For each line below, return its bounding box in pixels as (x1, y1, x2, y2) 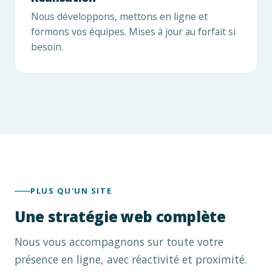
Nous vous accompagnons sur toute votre (15, 234, 223, 250)
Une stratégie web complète (15, 206, 226, 227)
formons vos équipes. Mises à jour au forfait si (31, 24, 236, 38)
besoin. (31, 39, 63, 53)
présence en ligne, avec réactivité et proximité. (15, 252, 247, 267)
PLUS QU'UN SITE (30, 185, 112, 197)
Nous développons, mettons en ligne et (31, 9, 208, 23)
